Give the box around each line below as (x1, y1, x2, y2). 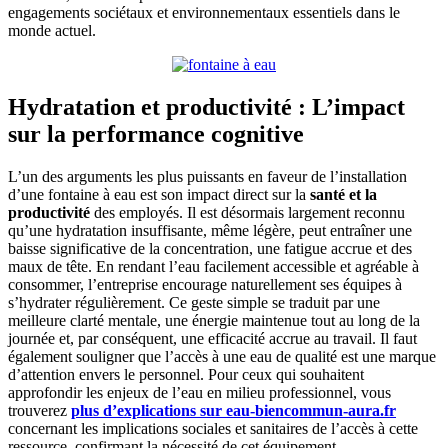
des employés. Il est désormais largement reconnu (90, 203, 405, 221)
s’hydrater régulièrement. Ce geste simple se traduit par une (8, 293, 380, 311)
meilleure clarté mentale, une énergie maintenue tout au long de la (8, 311, 420, 329)
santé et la (310, 185, 377, 203)
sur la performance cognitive (8, 120, 304, 147)
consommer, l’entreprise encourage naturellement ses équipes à (8, 275, 402, 293)
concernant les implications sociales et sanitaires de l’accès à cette (8, 419, 418, 437)
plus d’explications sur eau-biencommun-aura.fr (71, 401, 396, 419)
